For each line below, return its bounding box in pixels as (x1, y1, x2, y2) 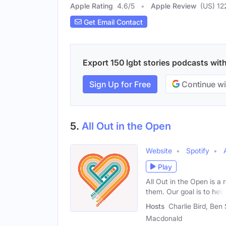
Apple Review (151, 2, 196, 11)
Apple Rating (70, 2, 113, 11)
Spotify (186, 146, 209, 155)
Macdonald (146, 213, 182, 222)
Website (146, 146, 172, 155)
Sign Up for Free (89, 79, 151, 89)
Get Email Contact (82, 17, 143, 26)
